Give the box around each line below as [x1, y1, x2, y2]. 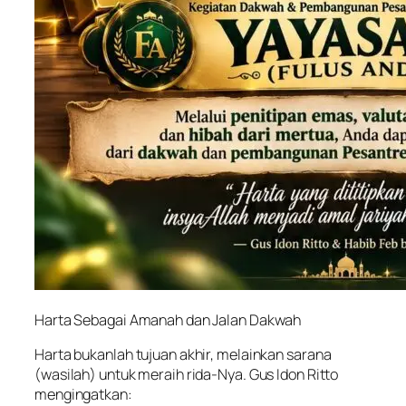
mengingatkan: [34, 383, 132, 404]
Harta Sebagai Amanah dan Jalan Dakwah [34, 309, 302, 330]
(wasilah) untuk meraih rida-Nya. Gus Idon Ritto [34, 363, 339, 384]
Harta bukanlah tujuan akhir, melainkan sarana [34, 343, 332, 364]
